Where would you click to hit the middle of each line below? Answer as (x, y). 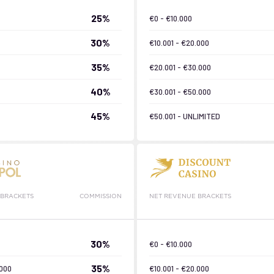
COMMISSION (100, 196)
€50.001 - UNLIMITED (185, 116)
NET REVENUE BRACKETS (190, 196)
